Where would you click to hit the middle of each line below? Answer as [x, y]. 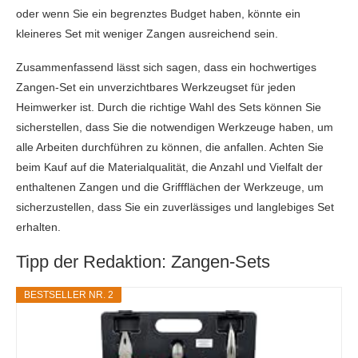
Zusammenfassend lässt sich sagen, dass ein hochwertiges [166, 67]
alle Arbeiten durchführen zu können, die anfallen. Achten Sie [170, 147]
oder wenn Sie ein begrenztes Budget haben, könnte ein [158, 14]
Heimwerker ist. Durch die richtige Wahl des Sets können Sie [169, 107]
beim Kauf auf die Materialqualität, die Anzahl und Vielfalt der [169, 167]
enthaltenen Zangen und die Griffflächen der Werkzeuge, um [170, 187]
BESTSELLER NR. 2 [69, 295]
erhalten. [38, 227]
